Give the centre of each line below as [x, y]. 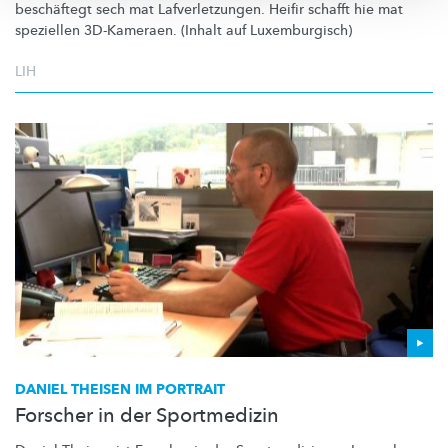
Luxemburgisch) [301, 31]
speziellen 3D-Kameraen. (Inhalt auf [132, 31]
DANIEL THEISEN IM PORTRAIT [120, 390]
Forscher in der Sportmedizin [147, 416]
